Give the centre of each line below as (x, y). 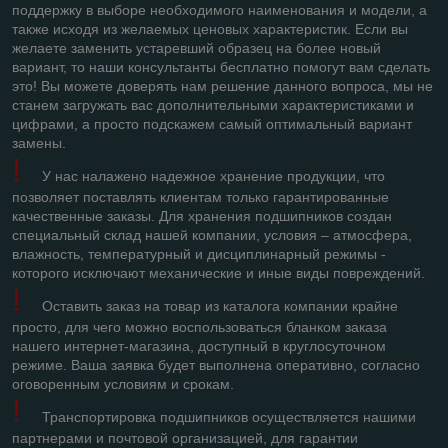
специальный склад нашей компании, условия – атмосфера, (212, 234)
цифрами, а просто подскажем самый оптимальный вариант (212, 123)
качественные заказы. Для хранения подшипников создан (202, 215)
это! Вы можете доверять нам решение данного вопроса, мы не (222, 85)
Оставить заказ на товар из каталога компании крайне (220, 305)
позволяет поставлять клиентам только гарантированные (200, 196)
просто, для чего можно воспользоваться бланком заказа (199, 326)
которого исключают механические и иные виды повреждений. (218, 272)
